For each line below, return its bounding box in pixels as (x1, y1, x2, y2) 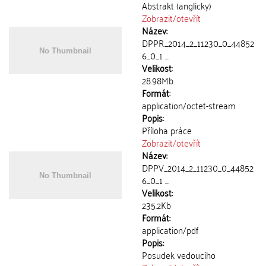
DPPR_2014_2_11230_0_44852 (142, 34, 254, 51)
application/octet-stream (142, 97, 236, 113)
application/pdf (142, 221, 198, 238)
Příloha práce (142, 122, 192, 138)
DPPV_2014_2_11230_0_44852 (142, 159, 254, 176)
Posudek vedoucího (142, 246, 216, 263)
